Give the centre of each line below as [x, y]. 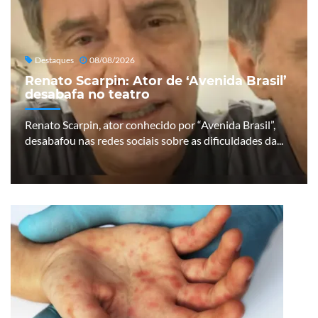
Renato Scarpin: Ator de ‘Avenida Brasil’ [156, 80]
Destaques [54, 60]
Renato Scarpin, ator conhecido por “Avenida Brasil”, [150, 124]
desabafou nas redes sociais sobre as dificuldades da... [154, 140]
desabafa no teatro [87, 94]
